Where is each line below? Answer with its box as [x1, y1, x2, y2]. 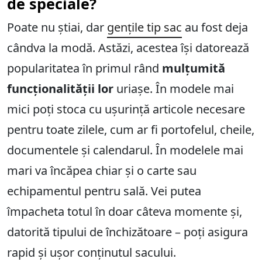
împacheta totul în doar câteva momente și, [7, 204, 242, 220]
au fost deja [182, 19, 248, 36]
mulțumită [162, 60, 225, 77]
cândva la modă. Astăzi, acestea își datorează [7, 40, 249, 56]
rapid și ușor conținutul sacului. [7, 244, 176, 261]
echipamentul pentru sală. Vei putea [7, 183, 201, 199]
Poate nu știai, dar [7, 19, 107, 36]
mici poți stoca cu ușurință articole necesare [7, 101, 245, 118]
